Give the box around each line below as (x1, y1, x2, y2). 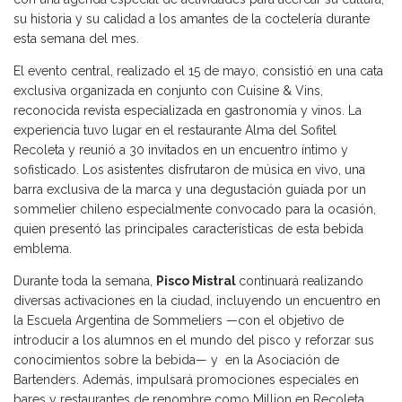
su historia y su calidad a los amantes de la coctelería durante (13, 12, 370, 27)
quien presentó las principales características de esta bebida (13, 222, 363, 237)
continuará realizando (239, 274, 363, 289)
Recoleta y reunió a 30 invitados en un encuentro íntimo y (13, 143, 348, 158)
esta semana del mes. (13, 31, 139, 47)
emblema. (13, 241, 72, 257)
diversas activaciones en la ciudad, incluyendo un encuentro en (13, 293, 380, 309)
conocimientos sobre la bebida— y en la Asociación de (13, 353, 339, 368)
